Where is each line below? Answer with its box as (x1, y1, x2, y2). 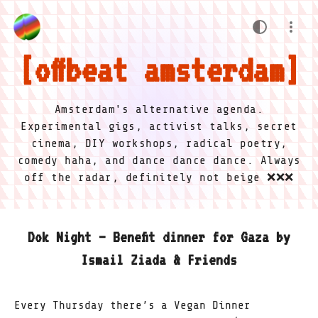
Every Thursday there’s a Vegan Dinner (14, 299, 251, 312)
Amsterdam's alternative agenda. (54, 103, 264, 116)
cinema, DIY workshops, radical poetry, (31, 137, 287, 150)
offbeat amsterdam (34, 50, 284, 89)
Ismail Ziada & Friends (81, 251, 237, 268)
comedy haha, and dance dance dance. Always (17, 154, 301, 167)
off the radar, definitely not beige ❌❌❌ (24, 171, 294, 184)
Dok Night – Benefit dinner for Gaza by (28, 229, 290, 246)
